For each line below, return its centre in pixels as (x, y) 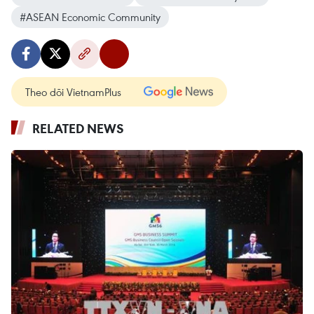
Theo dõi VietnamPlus (73, 92)
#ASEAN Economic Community (90, 17)
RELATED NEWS (78, 129)
